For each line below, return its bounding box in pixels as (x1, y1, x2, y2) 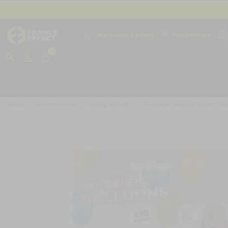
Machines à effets (97, 31, 154, 39)
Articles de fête (36, 101, 76, 108)
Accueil (8, 101, 27, 108)
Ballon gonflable (84, 101, 129, 108)
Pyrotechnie (173, 31, 211, 39)
